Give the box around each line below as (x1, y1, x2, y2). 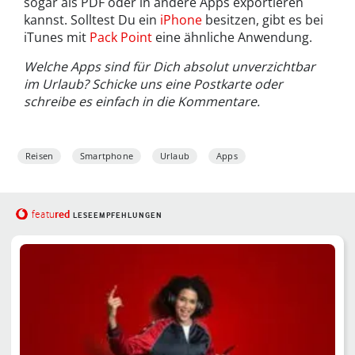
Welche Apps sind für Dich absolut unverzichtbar (24, 58, 315, 76)
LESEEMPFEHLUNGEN (72, 211, 162, 220)
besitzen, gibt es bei (202, 11, 323, 29)
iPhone (160, 11, 202, 29)
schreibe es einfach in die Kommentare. (24, 93, 260, 111)
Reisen (25, 150, 54, 162)
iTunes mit (24, 29, 90, 47)
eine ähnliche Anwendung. (152, 29, 312, 47)
